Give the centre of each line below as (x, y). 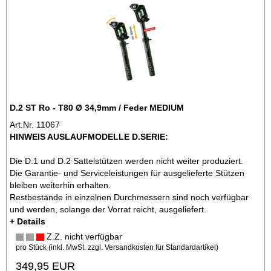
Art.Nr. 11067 (35, 124)
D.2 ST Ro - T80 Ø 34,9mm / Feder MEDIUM (97, 107)
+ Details (28, 221)
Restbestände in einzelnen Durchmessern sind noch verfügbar (129, 197)
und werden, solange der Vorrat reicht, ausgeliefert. (108, 209)
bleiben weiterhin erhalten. (60, 185)
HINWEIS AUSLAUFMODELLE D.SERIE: (89, 136)
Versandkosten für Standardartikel (160, 247)
